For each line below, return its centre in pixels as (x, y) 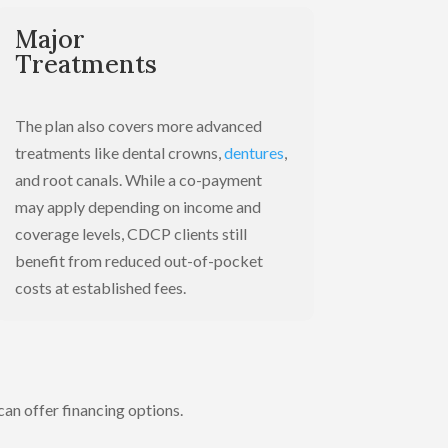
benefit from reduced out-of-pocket (138, 261)
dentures (253, 153)
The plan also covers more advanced (138, 126)
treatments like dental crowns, (117, 153)
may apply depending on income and (137, 207)
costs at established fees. (100, 288)
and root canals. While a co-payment (138, 180)
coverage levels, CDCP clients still (130, 234)
